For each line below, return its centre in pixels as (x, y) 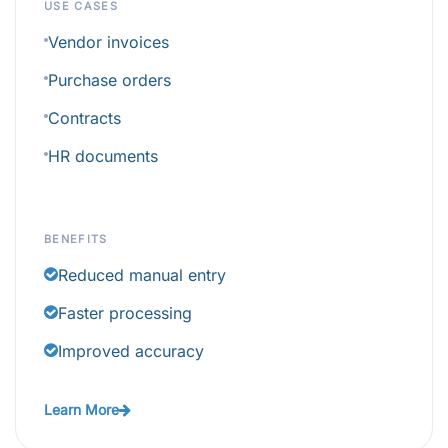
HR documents (103, 156)
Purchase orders (109, 80)
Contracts (84, 118)
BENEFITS (76, 239)
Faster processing (125, 313)
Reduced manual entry (142, 275)
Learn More (81, 410)
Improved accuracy (131, 351)
